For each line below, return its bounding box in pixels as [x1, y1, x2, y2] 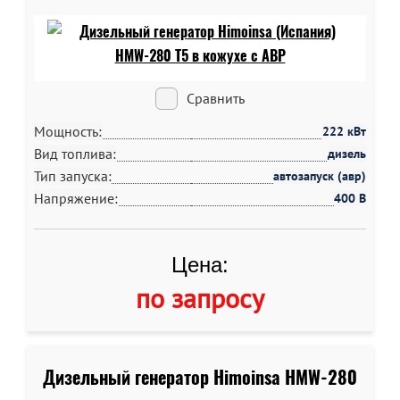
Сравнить [187, 89, 245, 107]
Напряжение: [34, 189, 118, 207]
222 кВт [322, 123, 366, 139]
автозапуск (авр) [273, 168, 366, 184]
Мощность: [34, 122, 102, 140]
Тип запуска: [34, 167, 112, 185]
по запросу [136, 280, 264, 315]
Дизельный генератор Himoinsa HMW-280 [43, 365, 357, 389]
